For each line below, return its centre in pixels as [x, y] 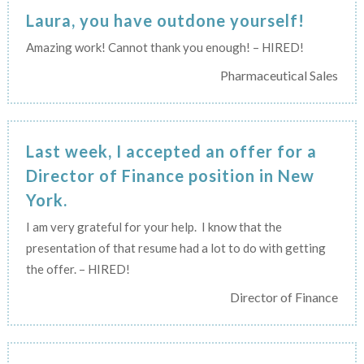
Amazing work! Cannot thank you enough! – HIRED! [165, 47]
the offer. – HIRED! [78, 269]
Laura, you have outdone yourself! [165, 20]
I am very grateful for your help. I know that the [154, 226]
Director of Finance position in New [170, 175]
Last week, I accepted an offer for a [171, 151]
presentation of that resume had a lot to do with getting [175, 247]
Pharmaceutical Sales [279, 75]
